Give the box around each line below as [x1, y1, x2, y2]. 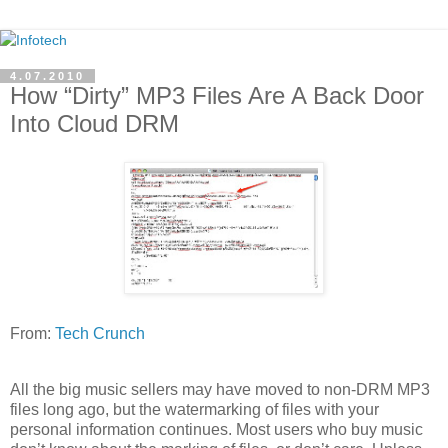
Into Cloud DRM [10, 110, 179, 137]
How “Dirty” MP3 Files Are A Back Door [10, 82, 424, 109]
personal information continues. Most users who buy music [10, 420, 423, 438]
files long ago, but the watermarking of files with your [10, 400, 379, 418]
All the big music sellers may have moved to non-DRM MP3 [10, 380, 430, 398]
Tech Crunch [55, 324, 145, 342]
